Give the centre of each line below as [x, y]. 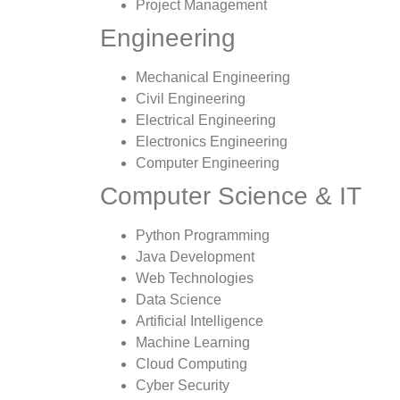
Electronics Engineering [212, 141]
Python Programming [203, 235]
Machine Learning [193, 342]
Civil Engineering [191, 98]
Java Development [195, 256]
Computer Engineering [208, 162]
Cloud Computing [192, 363]
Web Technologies [195, 278]
